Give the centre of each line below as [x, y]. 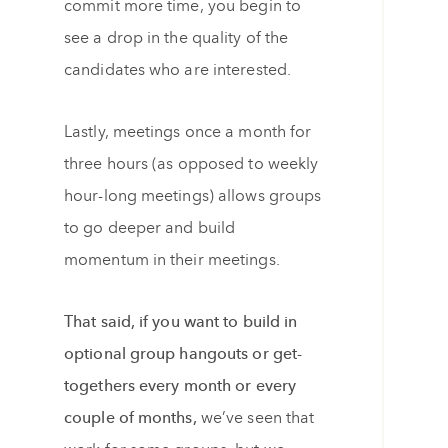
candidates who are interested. [178, 70]
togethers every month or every [180, 386]
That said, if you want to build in [181, 322]
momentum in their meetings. [172, 260]
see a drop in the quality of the [176, 38]
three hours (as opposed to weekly [191, 164]
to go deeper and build [150, 228]
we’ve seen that [257, 418]
